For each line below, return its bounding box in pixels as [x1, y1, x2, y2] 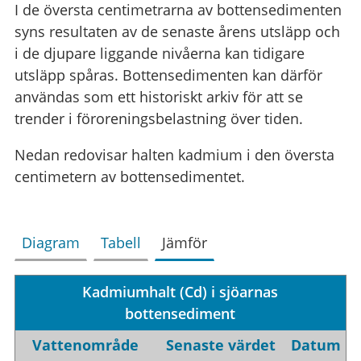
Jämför [161, 232, 207, 252]
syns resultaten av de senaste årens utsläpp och [14, 21, 340, 41]
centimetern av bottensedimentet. [14, 166, 245, 186]
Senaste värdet [166, 335, 276, 355]
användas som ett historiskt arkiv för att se [14, 86, 303, 106]
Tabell [100, 232, 141, 252]
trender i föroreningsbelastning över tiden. [14, 108, 303, 128]
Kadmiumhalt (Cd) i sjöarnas [82, 282, 279, 302]
